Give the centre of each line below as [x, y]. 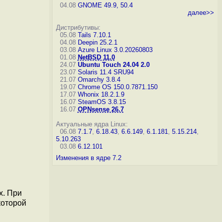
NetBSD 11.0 [96, 57]
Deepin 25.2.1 [97, 42]
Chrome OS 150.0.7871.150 [117, 87]
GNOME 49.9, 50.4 [105, 5]
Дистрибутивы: [78, 28]
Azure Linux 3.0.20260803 [115, 50]
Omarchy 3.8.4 [99, 80]
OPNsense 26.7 [101, 109]
